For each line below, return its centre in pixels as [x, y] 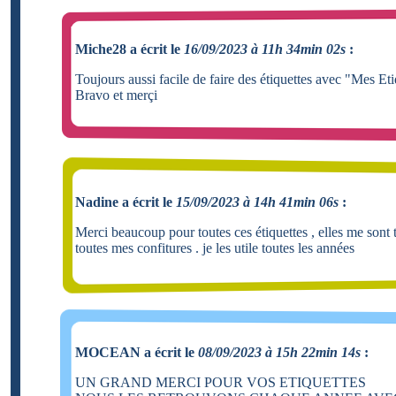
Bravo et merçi [116, 95]
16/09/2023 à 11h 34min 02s [265, 49]
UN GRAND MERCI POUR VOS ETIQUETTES [221, 382]
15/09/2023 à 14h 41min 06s [257, 202]
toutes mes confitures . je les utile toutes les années [215, 247]
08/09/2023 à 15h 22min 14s [279, 352]
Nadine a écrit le [126, 202]
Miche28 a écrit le [129, 49]
